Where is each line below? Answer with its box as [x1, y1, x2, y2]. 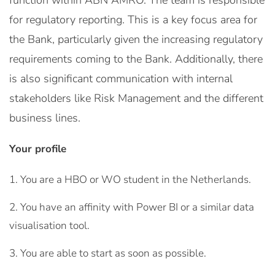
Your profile [9, 142, 66, 156]
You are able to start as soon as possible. [20, 246, 206, 260]
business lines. [9, 110, 80, 125]
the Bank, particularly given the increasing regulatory [9, 32, 263, 47]
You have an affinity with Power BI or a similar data [20, 200, 254, 214]
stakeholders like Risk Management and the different [9, 91, 263, 106]
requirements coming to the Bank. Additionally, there [9, 52, 263, 66]
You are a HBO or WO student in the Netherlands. [20, 172, 251, 187]
